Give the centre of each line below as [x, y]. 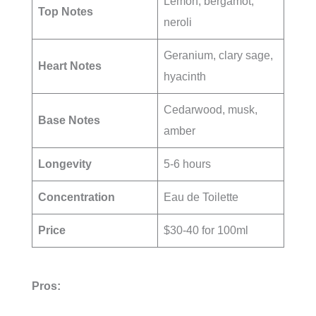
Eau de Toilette [201, 197]
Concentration [77, 197]
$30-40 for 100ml [206, 230]
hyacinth [185, 76]
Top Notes [66, 11]
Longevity [65, 164]
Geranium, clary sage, [218, 55]
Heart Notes [70, 66]
